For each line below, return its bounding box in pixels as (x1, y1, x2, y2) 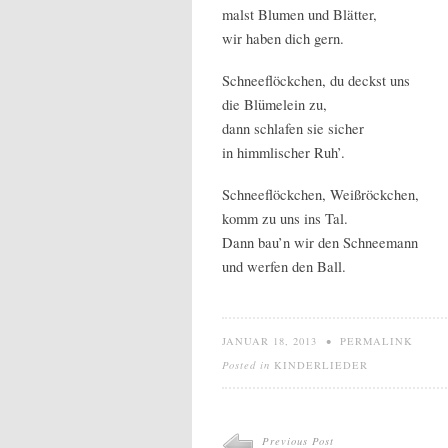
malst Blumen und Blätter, (222, 5, 377, 24)
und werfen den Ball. (222, 257, 346, 276)
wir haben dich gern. (222, 29, 344, 48)
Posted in (222, 358, 274, 372)
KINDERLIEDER (274, 358, 368, 372)
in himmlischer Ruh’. (222, 143, 345, 162)
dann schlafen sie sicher (222, 119, 364, 138)
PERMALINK (340, 334, 413, 348)
